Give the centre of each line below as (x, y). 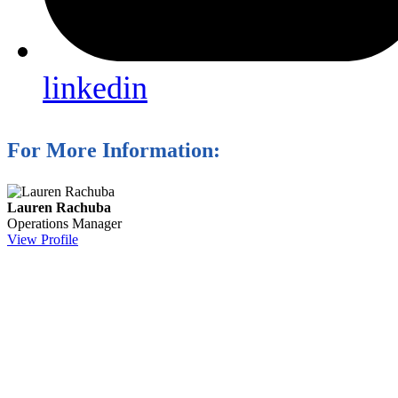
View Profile (43, 240)
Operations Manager (64, 224)
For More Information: (114, 151)
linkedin (95, 88)
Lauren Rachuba (59, 208)
